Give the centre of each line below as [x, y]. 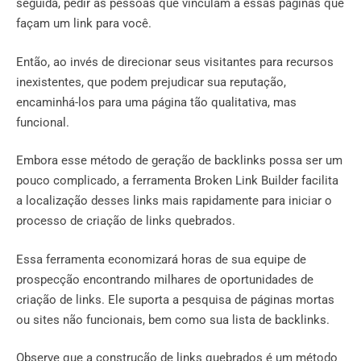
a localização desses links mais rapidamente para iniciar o [174, 201]
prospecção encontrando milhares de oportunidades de [165, 279]
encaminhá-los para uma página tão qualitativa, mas [156, 102]
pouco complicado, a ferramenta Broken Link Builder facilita [177, 181]
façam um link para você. [84, 24]
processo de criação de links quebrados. [126, 221]
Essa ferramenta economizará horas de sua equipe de [161, 259]
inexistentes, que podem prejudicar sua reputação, [151, 82]
